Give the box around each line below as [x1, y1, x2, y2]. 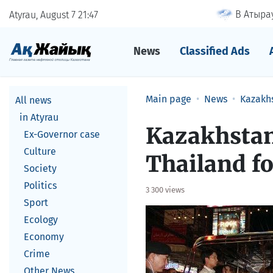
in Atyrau [19, 112, 58, 123]
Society [24, 163, 57, 174]
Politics [24, 180, 57, 191]
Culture [24, 146, 56, 157]
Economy [24, 231, 64, 243]
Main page [146, 93, 191, 105]
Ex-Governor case [24, 129, 100, 140]
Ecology [24, 214, 58, 225]
